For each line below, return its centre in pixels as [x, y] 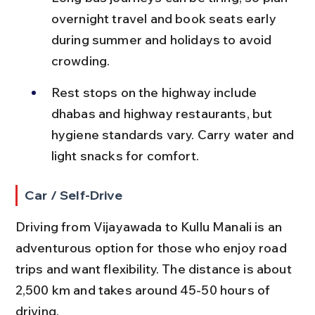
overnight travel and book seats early [165, 18]
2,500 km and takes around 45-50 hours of [144, 290]
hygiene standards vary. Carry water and [174, 134]
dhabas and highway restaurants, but [163, 113]
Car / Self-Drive [73, 195]
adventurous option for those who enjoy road [152, 247]
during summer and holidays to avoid [163, 39]
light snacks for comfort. [125, 155]
